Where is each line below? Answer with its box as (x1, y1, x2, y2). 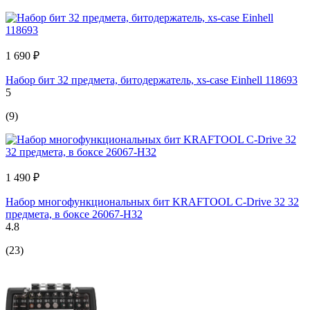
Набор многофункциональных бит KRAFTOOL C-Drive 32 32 (6, 195, 299, 208)
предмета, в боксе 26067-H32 (6, 208, 143, 220)
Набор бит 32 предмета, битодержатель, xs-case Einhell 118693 (6, 73, 298, 86)
